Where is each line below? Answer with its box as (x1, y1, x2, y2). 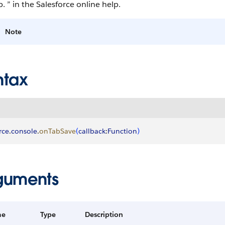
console (11, 127, 37, 136)
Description (85, 210, 123, 219)
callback (78, 127, 105, 136)
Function (107, 127, 137, 136)
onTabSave (39, 127, 76, 136)
